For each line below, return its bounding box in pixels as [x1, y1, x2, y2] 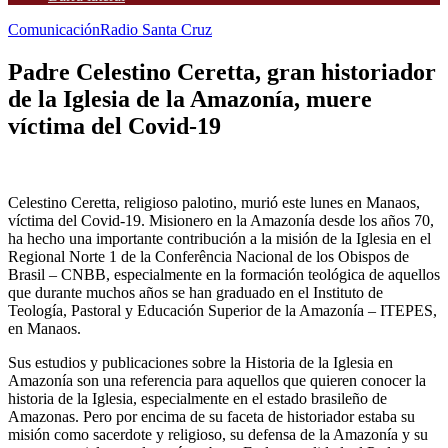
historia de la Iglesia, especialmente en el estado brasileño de [8, 389, 387, 407]
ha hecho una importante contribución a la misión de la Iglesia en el [8, 229, 431, 247]
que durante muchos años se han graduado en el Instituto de [8, 283, 383, 301]
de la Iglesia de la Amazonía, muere [8, 85, 372, 112]
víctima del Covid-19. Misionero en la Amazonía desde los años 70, [8, 211, 434, 229]
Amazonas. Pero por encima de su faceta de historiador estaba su [8, 407, 415, 425]
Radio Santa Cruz [100, 21, 212, 38]
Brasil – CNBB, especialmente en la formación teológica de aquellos [8, 265, 440, 283]
